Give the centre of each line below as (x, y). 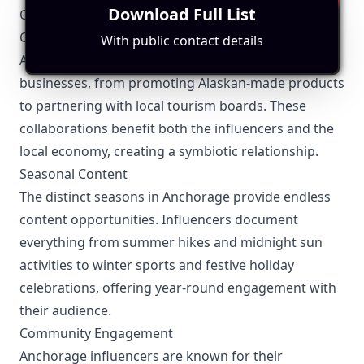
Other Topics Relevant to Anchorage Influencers (167, 15)
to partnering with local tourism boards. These (163, 106)
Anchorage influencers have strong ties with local (171, 60)
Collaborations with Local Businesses (133, 37)
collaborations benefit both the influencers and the (177, 128)
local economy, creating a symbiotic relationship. (169, 151)
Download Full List (182, 14)
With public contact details (182, 41)
